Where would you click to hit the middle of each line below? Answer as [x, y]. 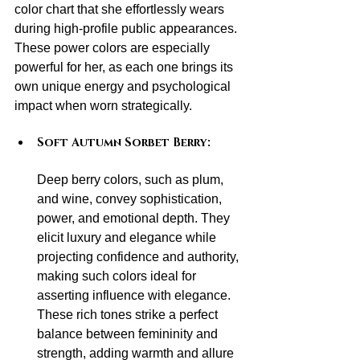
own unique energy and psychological [124, 87]
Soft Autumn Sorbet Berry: [124, 143]
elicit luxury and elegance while [128, 238]
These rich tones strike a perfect [129, 315]
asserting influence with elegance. [135, 296]
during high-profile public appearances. [127, 29]
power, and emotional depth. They [135, 219]
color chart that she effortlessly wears [121, 10]
